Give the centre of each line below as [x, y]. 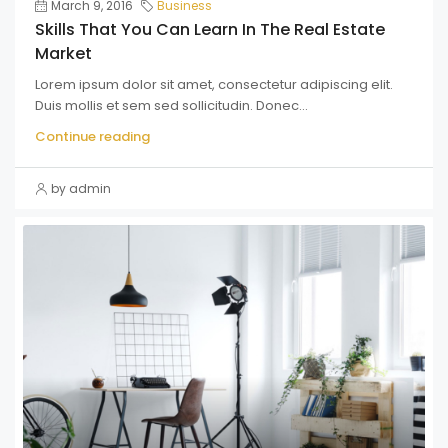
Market [63, 54]
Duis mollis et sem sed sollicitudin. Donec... [171, 106]
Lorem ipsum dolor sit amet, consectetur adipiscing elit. [214, 85]
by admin [81, 189]
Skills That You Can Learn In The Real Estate [210, 30]
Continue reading [92, 137]
